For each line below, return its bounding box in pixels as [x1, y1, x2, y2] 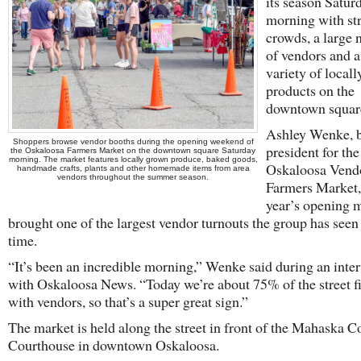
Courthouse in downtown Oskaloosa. [8, 335, 219, 355]
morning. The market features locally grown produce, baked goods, [8, 155, 258, 164]
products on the [266, 81, 355, 100]
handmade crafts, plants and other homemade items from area [16, 164, 250, 172]
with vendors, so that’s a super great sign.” [8, 292, 248, 311]
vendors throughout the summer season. [57, 172, 209, 181]
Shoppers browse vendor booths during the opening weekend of [12, 137, 254, 146]
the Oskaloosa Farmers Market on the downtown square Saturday [10, 146, 255, 155]
